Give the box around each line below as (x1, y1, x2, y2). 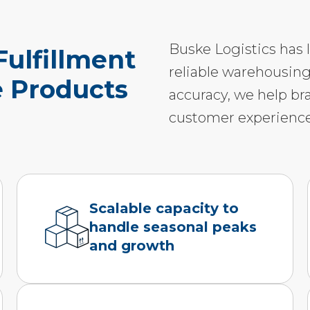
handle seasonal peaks (89, 218, 257, 235)
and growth (89, 237, 175, 254)
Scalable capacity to (89, 199, 239, 217)
